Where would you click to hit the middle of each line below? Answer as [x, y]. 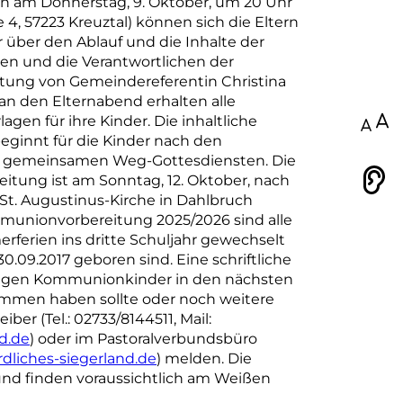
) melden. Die [204, 358]
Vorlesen [300, 184]
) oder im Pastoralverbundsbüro [143, 339]
